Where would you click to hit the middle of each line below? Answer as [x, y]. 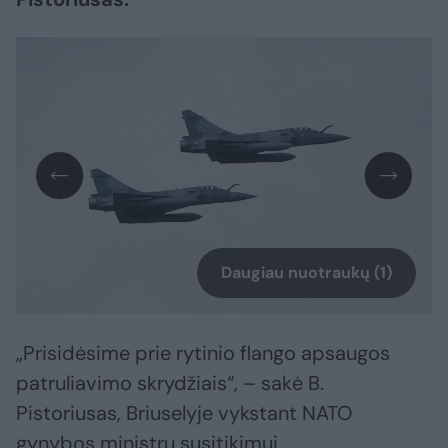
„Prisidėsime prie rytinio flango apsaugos [203, 353]
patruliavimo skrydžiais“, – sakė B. [170, 383]
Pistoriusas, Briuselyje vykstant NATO [184, 413]
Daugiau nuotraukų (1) [306, 273]
